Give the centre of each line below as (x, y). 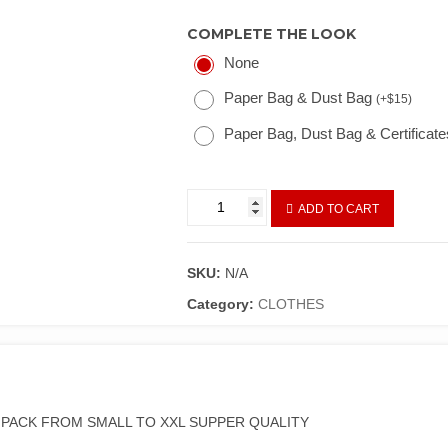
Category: (223, 303)
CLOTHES (291, 303)
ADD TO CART (339, 208)
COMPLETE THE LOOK (272, 34)
